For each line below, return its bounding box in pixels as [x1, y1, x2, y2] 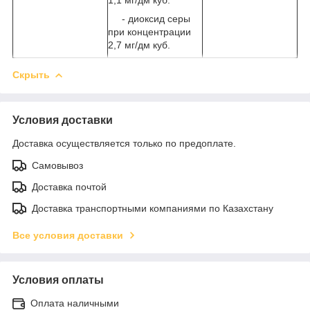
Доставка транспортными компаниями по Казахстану [32, 202, 273, 214]
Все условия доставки [12, 229, 123, 241]
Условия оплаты [12, 273, 104, 286]
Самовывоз [32, 159, 83, 171]
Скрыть [12, 69, 50, 80]
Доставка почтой [32, 181, 107, 192]
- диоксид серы [108, 12, 190, 24]
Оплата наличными [30, 297, 119, 309]
